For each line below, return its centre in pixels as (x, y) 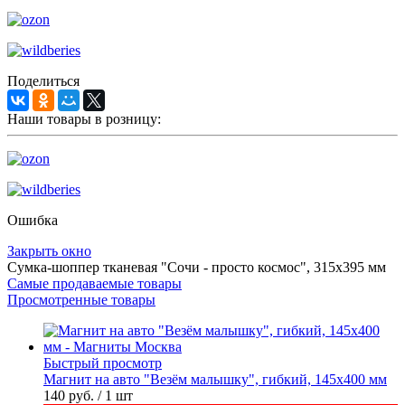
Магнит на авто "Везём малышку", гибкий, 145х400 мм (215, 380)
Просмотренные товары (81, 300)
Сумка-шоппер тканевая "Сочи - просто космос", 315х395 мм (197, 268)
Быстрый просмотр (103, 363)
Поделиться (43, 81)
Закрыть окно (49, 251)
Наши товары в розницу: (84, 119)
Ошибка (33, 221)
